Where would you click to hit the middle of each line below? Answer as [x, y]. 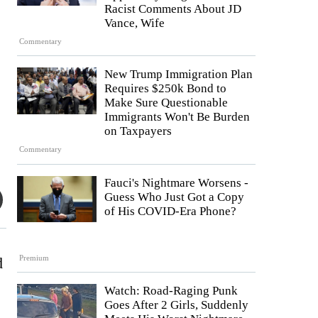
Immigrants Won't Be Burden [177, 117]
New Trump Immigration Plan [179, 75]
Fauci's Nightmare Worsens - [176, 182]
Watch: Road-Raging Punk [171, 291]
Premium [34, 257]
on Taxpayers [138, 131]
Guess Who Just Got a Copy [174, 197]
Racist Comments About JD [173, 9]
